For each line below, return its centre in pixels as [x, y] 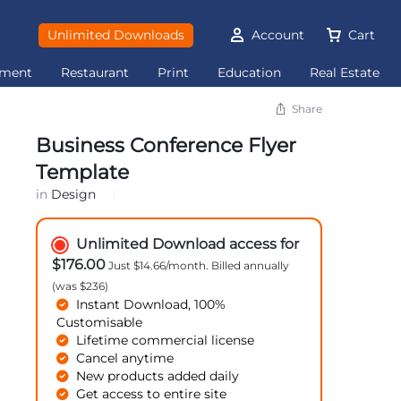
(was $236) [80, 286]
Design [73, 194]
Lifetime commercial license [165, 340]
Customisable [99, 322]
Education [250, 73]
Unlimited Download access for [187, 244]
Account [277, 35]
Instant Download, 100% [150, 304]
